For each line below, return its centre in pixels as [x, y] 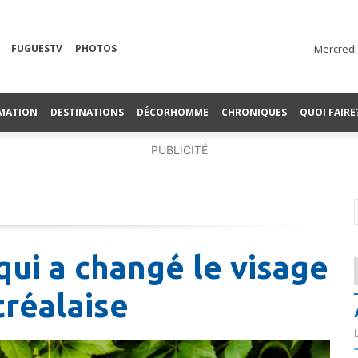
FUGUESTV [37, 49]
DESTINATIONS [87, 112]
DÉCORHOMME [173, 112]
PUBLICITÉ [179, 149]
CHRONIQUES [254, 112]
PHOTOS [96, 49]
